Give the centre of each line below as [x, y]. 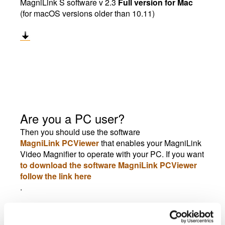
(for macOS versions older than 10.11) [90, 13]
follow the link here [56, 176]
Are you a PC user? [72, 118]
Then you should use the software [80, 132]
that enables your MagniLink [150, 143]
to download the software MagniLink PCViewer [108, 165]
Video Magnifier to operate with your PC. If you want [112, 154]
